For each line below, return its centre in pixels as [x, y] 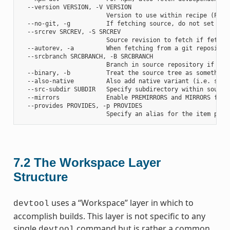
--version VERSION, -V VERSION [75, 7]
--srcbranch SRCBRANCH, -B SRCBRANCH [86, 56]
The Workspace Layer [97, 162]
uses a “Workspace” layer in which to [121, 203]
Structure [40, 177]
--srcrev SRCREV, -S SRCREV [70, 32]
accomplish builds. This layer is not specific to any [109, 216]
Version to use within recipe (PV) [122, 15]
